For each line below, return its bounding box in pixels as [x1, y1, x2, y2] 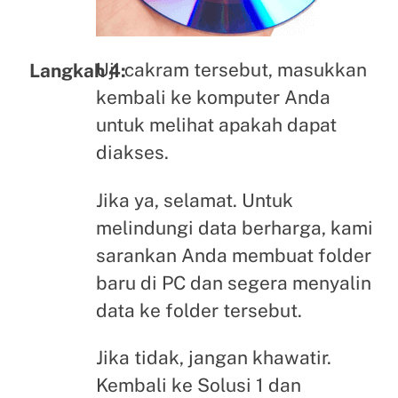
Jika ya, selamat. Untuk [95, 188, 293, 211]
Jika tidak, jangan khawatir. [95, 346, 331, 370]
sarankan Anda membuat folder [95, 243, 371, 267]
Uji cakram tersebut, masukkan [95, 59, 367, 82]
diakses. [95, 141, 169, 164]
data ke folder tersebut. [95, 298, 302, 322]
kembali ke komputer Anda [95, 86, 330, 109]
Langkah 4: [28, 60, 126, 83]
